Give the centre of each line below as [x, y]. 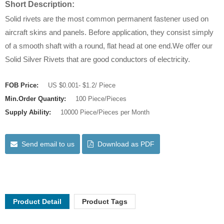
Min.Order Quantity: [36, 99]
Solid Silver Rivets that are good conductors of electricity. [97, 59]
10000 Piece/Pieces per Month [105, 112]
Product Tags [105, 202]
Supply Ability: [29, 112]
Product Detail [37, 202]
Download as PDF [126, 144]
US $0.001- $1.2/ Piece [82, 85]
